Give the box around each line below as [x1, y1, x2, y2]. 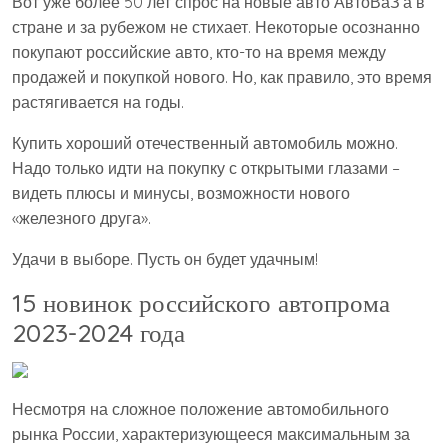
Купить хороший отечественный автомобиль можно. [12, 133, 398, 153]
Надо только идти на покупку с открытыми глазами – [12, 158, 400, 178]
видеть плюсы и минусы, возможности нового [12, 183, 350, 203]
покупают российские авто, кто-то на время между [12, 42, 386, 62]
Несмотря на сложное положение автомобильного [12, 399, 389, 419]
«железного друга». [12, 208, 151, 228]
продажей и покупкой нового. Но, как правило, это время [12, 67, 432, 87]
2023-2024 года [12, 317, 185, 348]
